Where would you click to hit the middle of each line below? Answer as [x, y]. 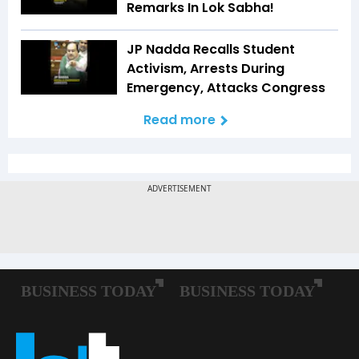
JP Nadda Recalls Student [211, 50]
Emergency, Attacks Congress [226, 88]
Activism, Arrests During [206, 69]
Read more [179, 120]
